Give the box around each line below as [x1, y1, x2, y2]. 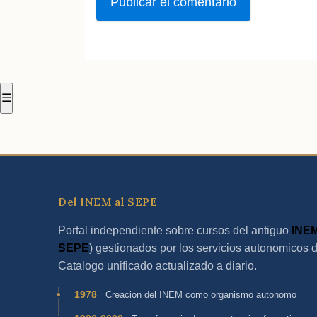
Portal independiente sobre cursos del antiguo [58, 224, 292, 237]
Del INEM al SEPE [58, 195, 157, 209]
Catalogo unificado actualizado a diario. [58, 260, 257, 272]
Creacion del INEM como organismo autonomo [103, 289, 296, 301]
